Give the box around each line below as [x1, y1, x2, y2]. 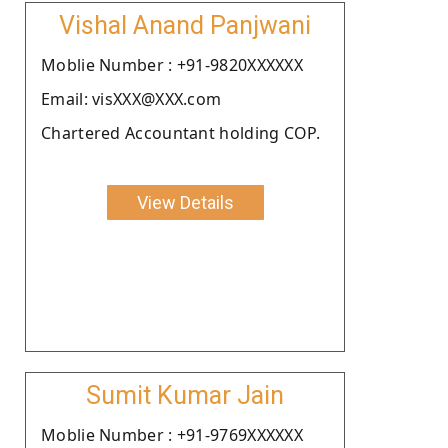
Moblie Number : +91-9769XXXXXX [41, 423, 303, 446]
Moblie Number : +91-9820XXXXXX [41, 53, 303, 76]
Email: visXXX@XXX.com [41, 87, 222, 110]
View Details [136, 191, 234, 213]
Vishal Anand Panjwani [59, 10, 311, 40]
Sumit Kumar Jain [86, 380, 284, 410]
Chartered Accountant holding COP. [41, 121, 320, 144]
